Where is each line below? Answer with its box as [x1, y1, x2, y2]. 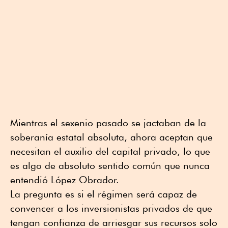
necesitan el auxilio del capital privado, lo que [10, 146, 210, 157]
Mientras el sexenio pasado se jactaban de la [10, 117, 206, 129]
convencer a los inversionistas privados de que [10, 203, 212, 214]
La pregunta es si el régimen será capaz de [10, 188, 197, 200]
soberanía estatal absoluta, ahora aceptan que [10, 131, 213, 143]
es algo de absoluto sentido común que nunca [10, 160, 210, 172]
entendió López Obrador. [10, 174, 119, 186]
